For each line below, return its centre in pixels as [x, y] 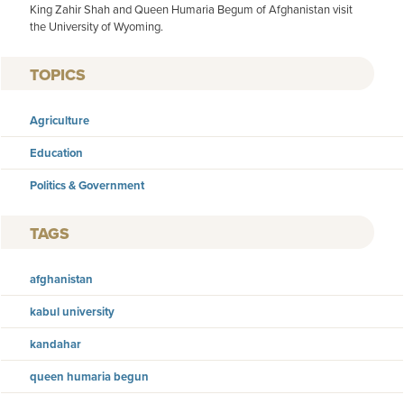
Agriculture [60, 120]
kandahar [55, 344]
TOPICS [58, 74]
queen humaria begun [89, 376]
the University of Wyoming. [96, 27]
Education [56, 152]
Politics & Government [87, 185]
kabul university [72, 311]
